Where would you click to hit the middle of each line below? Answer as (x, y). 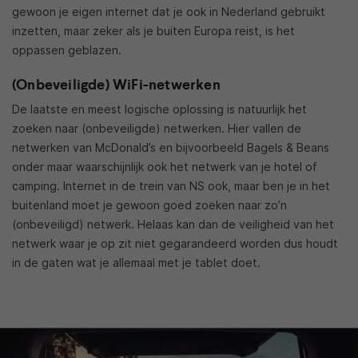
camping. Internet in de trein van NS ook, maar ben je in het (171, 186)
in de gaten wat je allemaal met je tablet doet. (136, 263)
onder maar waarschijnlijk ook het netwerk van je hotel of (165, 167)
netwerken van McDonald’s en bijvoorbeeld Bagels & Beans (171, 148)
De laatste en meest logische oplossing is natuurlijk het (159, 109)
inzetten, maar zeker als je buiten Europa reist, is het (153, 31)
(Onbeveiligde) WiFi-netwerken (116, 85)
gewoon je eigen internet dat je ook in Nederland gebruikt (169, 12)
